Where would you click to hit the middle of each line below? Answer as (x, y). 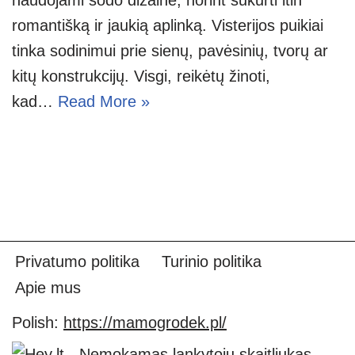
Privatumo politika (77, 261)
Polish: (38, 323)
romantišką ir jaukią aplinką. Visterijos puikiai (168, 25)
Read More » (104, 101)
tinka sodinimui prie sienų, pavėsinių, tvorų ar (170, 50)
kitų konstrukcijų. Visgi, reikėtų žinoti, (141, 76)
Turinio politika (212, 261)
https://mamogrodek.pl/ (145, 323)
